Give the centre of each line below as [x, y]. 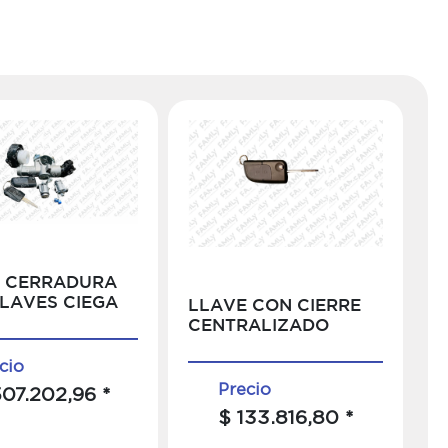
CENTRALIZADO [259, 327]
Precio [245, 389]
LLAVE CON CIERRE [275, 307]
